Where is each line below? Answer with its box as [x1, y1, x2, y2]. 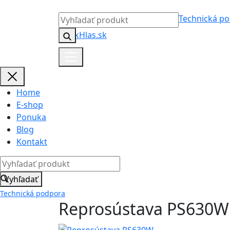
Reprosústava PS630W [59, 198, 229, 220]
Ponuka [16, 111, 46, 123]
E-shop [16, 99, 43, 110]
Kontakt [16, 136, 47, 147]
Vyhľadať [4, 174, 38, 185]
